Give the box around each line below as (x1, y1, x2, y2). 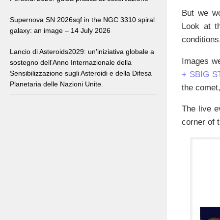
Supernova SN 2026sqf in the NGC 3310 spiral (10, 16, 155, 24)
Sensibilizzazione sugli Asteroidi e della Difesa (10, 69, 152, 78)
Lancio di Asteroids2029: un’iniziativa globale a (10, 48, 154, 56)
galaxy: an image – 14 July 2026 (10, 27, 110, 35)
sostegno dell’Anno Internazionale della (10, 58, 132, 67)
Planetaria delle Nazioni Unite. (10, 80, 103, 88)
